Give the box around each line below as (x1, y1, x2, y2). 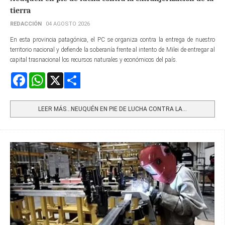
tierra (10, 6, 31, 15)
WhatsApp (45, 72, 73, 80)
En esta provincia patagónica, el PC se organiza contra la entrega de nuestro (10, 36, 215, 43)
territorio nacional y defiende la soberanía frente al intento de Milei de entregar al (10, 46, 215, 53)
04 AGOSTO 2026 (46, 20, 90, 27)
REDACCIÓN (10, 20, 42, 27)
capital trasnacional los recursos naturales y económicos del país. (10, 56, 177, 63)
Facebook (27, 72, 51, 80)
